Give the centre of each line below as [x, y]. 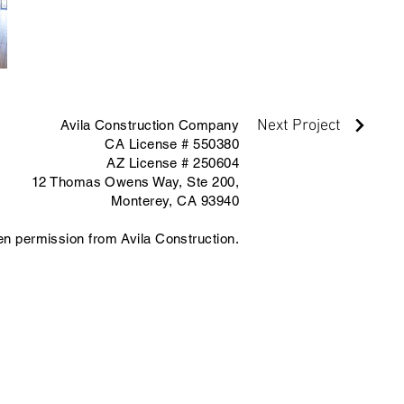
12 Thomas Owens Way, [109, 181]
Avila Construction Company [150, 124]
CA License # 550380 [172, 143]
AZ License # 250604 [173, 162]
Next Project [299, 125]
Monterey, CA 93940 [174, 200]
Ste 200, [213, 181]
